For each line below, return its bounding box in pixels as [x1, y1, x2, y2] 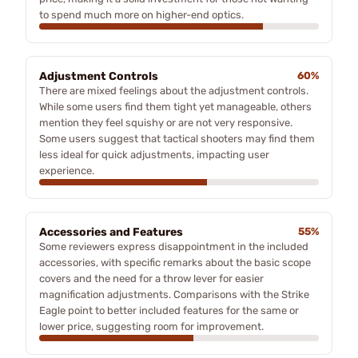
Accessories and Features [39, 225, 183, 239]
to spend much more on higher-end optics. [39, 9, 244, 21]
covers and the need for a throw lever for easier [39, 272, 264, 284]
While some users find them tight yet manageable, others [39, 101, 312, 113]
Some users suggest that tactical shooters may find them [39, 133, 315, 145]
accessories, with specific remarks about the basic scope [39, 257, 311, 268]
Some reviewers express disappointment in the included [39, 241, 308, 253]
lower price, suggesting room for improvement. [39, 320, 264, 332]
